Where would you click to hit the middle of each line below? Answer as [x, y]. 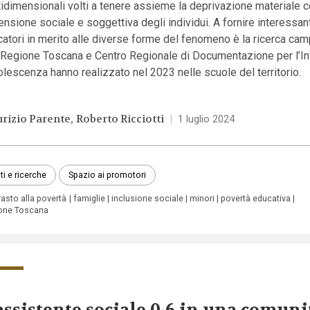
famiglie [89, 198]
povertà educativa [256, 198]
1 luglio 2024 [206, 119]
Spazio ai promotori [107, 174]
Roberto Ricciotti [120, 119]
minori [202, 198]
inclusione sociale [147, 198]
